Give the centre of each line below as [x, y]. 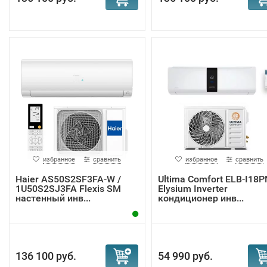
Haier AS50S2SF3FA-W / [68, 179]
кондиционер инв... [201, 198]
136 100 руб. [46, 256]
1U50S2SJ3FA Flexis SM [68, 189]
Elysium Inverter [193, 189]
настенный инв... [53, 198]
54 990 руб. [185, 256]
